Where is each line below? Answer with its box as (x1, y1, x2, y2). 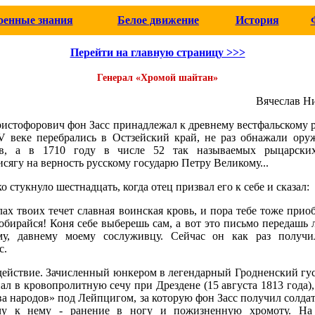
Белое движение (117, 14, 199, 26)
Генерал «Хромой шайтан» (97, 72, 218, 83)
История (235, 14, 279, 26)
